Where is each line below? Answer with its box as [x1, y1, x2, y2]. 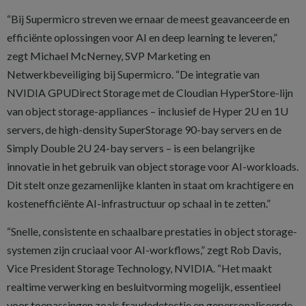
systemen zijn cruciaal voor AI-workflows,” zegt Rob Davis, [7, 243, 281, 256]
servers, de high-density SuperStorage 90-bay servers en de [7, 123, 281, 136]
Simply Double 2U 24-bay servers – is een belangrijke [7, 141, 255, 154]
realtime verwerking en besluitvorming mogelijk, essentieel [7, 280, 281, 293]
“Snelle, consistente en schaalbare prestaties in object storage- [7, 225, 297, 238]
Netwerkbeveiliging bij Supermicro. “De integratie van [7, 68, 260, 81]
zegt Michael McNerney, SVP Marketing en [7, 49, 210, 62]
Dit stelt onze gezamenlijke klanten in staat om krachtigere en [7, 178, 294, 191]
